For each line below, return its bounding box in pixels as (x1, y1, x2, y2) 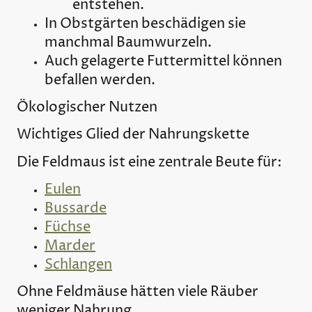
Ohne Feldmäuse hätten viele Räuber (17, 283, 258, 302)
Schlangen (45, 255, 112, 274)
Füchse (45, 217, 91, 237)
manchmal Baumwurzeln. (45, 33, 212, 52)
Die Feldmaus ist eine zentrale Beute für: (17, 153, 282, 172)
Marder (45, 236, 95, 256)
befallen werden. (45, 70, 155, 90)
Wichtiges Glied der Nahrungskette (17, 125, 249, 145)
